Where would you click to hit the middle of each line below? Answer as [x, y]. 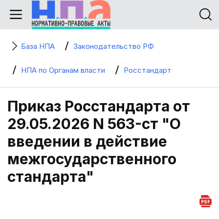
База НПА [38, 46]
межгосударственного [92, 159]
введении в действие [87, 141]
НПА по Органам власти [63, 70]
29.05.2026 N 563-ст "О [94, 124]
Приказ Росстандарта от [99, 106]
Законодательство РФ [114, 46]
